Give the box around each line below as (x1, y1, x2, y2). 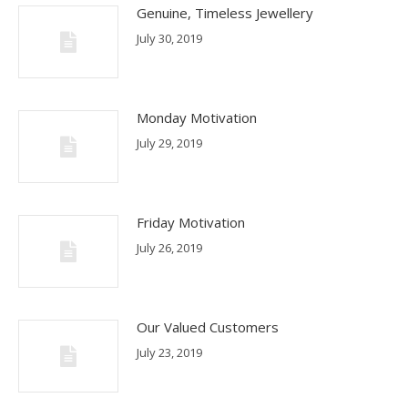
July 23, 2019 (137, 344, 202, 361)
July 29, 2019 (137, 135, 202, 151)
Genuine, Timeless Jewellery (137, 4, 313, 22)
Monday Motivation (137, 108, 257, 127)
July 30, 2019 (137, 30, 202, 46)
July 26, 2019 (137, 240, 202, 256)
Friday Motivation (137, 213, 245, 231)
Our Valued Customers (137, 318, 279, 336)
